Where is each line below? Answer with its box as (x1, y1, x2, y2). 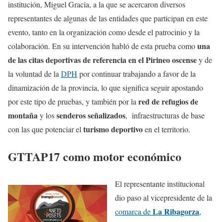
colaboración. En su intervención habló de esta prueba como (8, 41, 197, 52)
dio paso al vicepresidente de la (115, 192, 212, 203)
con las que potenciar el (8, 124, 83, 135)
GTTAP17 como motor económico (8, 148, 181, 166)
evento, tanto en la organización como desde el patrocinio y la (8, 27, 200, 38)
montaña (8, 110, 38, 121)
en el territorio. (143, 124, 190, 135)
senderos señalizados (56, 110, 125, 121)
